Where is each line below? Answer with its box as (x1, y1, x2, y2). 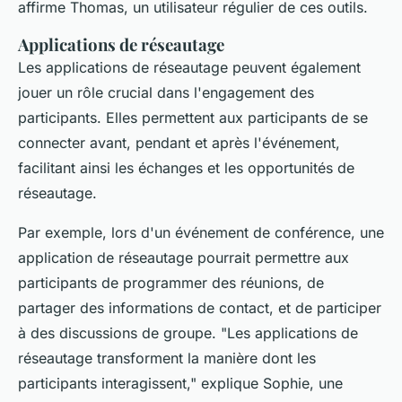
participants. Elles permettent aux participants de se (18, 109, 368, 127)
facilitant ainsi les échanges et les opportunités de (18, 159, 354, 178)
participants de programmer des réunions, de (18, 274, 324, 293)
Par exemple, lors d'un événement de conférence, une (18, 223, 384, 242)
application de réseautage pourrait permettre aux (18, 249, 349, 267)
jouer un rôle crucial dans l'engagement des (18, 83, 314, 102)
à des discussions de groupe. (18, 324, 221, 343)
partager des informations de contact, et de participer (18, 299, 381, 318)
